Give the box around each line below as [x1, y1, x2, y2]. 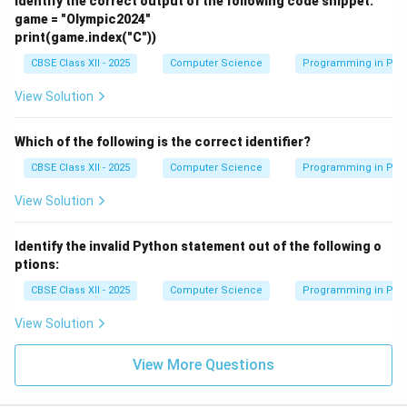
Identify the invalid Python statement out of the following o [15, 238, 382, 253]
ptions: [15, 256, 59, 272]
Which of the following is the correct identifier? [15, 134, 311, 149]
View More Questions [133, 355, 274, 373]
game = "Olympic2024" [15, 11, 151, 26]
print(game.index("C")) [15, 29, 156, 45]
